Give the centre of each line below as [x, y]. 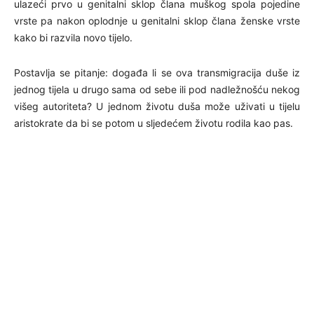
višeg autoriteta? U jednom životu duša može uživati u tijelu [157, 106]
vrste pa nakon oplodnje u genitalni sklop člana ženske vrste [157, 20]
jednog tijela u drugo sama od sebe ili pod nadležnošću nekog [157, 89]
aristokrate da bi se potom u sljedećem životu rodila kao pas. [153, 123]
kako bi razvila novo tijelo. [73, 37]
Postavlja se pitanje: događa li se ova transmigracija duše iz [157, 72]
